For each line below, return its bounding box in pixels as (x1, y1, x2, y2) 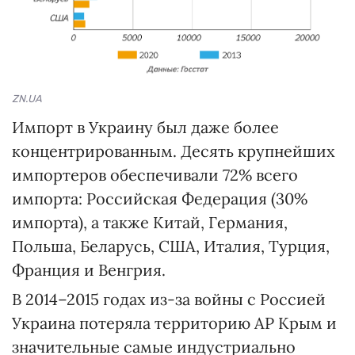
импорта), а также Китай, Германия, (12, 212, 288, 232)
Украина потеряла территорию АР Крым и (12, 312, 337, 333)
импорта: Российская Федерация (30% (12, 188, 307, 208)
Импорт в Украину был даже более (12, 116, 279, 137)
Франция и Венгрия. (12, 259, 166, 280)
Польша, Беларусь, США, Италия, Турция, (12, 235, 330, 256)
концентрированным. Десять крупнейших (12, 140, 335, 161)
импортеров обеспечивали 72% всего (12, 164, 298, 185)
